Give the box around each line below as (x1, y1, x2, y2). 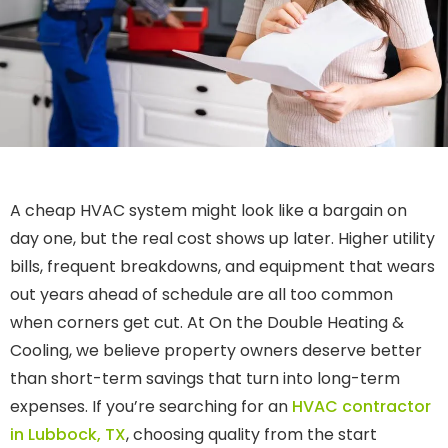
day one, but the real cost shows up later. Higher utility (10, 227, 435, 251)
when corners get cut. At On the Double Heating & (10, 311, 404, 335)
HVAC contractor (292, 395, 431, 419)
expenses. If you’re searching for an (10, 395, 292, 419)
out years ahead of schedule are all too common (10, 283, 393, 307)
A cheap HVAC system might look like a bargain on (10, 199, 407, 223)
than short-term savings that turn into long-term (10, 367, 400, 391)
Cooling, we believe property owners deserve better (10, 339, 422, 363)
